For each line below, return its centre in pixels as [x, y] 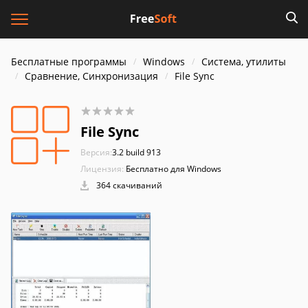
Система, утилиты [244, 62]
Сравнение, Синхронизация [91, 76]
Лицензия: [102, 169]
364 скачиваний [128, 185]
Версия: [96, 152]
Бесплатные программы [69, 62]
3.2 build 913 [136, 152]
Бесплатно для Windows [174, 169]
